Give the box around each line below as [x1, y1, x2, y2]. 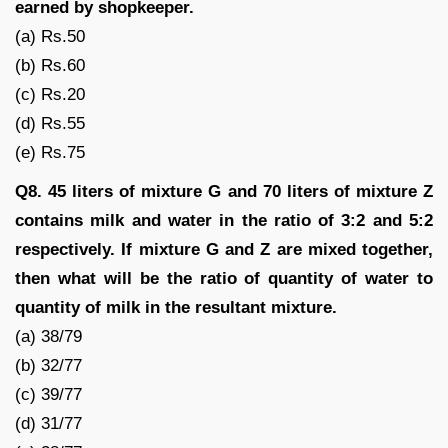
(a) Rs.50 [15, 26, 85, 46]
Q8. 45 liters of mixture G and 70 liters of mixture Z [15, 181, 433, 201]
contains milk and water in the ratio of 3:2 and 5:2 [15, 210, 433, 230]
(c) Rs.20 [15, 84, 85, 104]
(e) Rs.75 [15, 142, 85, 162]
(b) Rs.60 [15, 55, 85, 75]
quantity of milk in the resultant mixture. [15, 297, 337, 317]
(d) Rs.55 [15, 113, 85, 133]
